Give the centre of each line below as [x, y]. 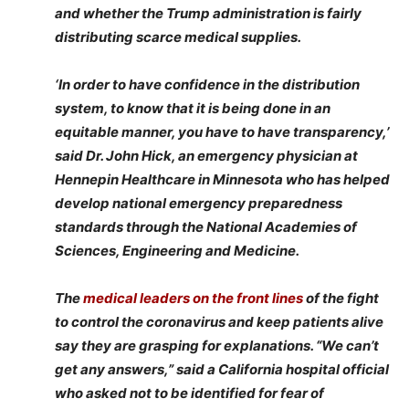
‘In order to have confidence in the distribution [207, 84]
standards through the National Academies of [206, 227]
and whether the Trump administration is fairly [208, 13]
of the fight [341, 298]
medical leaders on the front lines [193, 298]
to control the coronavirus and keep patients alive [219, 322]
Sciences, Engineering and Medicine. [177, 251]
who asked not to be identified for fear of [189, 393]
